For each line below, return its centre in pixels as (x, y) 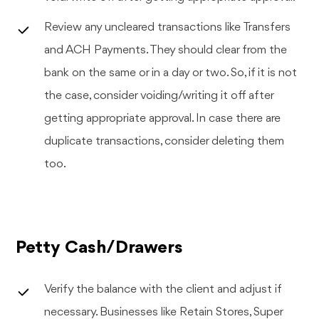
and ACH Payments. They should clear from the (166, 50)
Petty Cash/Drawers (100, 247)
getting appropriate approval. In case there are (163, 118)
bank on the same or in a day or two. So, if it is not (171, 73)
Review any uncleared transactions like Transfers (168, 27)
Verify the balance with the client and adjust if (163, 289)
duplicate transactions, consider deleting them (164, 141)
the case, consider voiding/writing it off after (159, 95)
